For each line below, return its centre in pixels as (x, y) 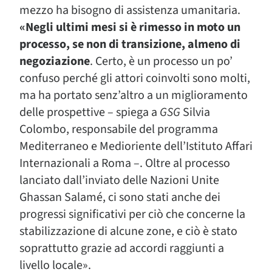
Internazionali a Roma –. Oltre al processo (125, 163)
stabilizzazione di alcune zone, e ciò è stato (128, 231)
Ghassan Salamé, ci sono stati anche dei (120, 197)
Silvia (195, 112)
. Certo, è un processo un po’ (161, 61)
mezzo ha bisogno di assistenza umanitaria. (130, 10)
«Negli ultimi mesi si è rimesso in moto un (130, 27)
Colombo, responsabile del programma (119, 129)
